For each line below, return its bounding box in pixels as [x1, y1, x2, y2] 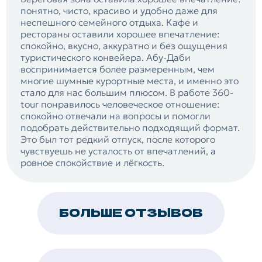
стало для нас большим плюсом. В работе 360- [20, 87, 234, 99]
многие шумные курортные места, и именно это [20, 75, 239, 87]
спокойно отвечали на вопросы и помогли [20, 110, 211, 122]
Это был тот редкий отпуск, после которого [20, 133, 216, 146]
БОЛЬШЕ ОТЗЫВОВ [59, 204, 203, 221]
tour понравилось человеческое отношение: [20, 98, 220, 111]
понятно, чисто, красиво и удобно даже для [20, 5, 218, 17]
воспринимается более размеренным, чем [20, 63, 215, 75]
